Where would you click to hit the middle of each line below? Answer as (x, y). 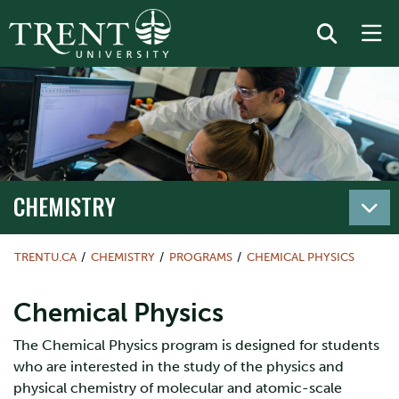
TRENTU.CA (45, 257)
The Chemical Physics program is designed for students (196, 345)
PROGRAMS (201, 257)
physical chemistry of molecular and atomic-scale (178, 388)
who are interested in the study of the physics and (179, 366)
